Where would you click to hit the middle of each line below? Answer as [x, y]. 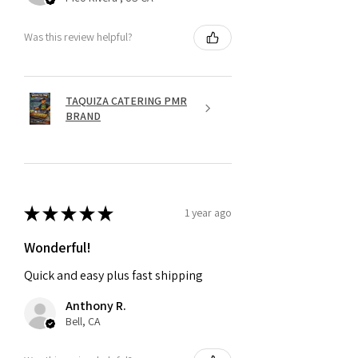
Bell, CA [83, 321]
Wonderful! [58, 247]
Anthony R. [96, 305]
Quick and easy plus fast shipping [113, 275]
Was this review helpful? [78, 37]
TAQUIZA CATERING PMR [126, 100]
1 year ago [208, 213]
